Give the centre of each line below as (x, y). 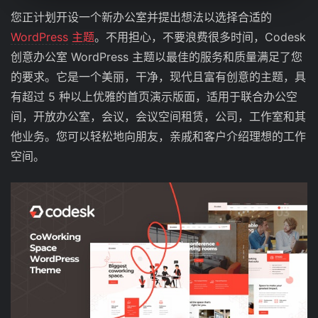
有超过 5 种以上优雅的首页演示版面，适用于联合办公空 (154, 97)
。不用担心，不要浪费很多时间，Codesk (200, 37)
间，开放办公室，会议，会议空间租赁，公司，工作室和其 (158, 116)
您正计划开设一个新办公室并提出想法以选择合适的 (141, 17)
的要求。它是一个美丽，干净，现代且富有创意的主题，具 (158, 77)
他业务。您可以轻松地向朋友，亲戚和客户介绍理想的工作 (158, 136)
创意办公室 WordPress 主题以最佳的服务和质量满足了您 (157, 57)
